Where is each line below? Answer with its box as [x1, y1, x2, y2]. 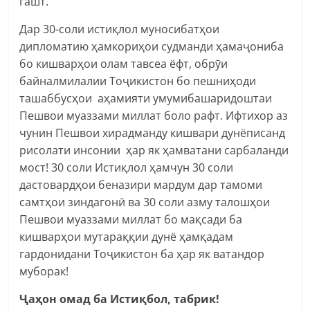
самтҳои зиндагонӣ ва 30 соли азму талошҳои [19, 194, 271, 210]
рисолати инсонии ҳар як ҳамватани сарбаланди [19, 142, 289, 158]
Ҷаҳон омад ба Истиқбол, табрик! [19, 291, 220, 307]
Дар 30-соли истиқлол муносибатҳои [19, 21, 220, 37]
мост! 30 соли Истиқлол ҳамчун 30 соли [19, 159, 234, 175]
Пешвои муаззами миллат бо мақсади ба [19, 211, 243, 227]
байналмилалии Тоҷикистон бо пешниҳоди [19, 73, 257, 89]
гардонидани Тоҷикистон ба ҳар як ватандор [19, 246, 265, 262]
